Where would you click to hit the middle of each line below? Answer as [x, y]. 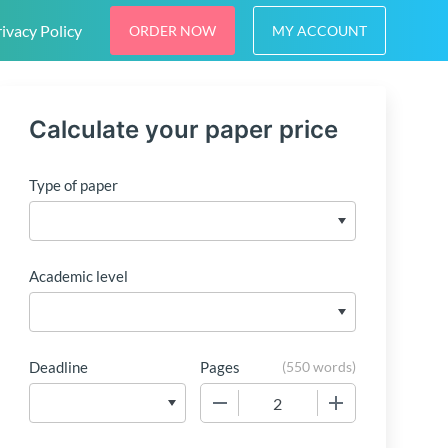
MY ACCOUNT [319, 30]
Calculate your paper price [184, 130]
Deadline [59, 367]
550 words [318, 367]
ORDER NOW [172, 30]
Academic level [79, 276]
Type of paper [74, 185]
